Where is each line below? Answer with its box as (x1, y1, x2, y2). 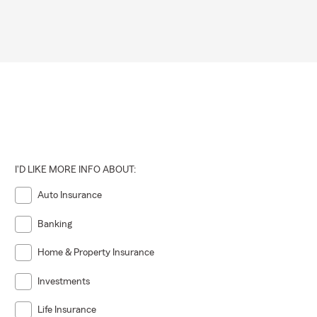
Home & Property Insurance (38, 248, 155, 258)
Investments (38, 276, 91, 287)
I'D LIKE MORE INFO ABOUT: (15, 164, 137, 175)
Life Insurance (38, 305, 97, 316)
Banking (38, 219, 73, 229)
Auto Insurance (38, 190, 103, 200)
